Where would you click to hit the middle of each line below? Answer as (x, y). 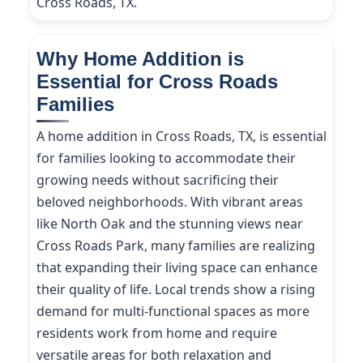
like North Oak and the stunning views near (170, 224)
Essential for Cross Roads (157, 81)
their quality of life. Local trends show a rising (176, 289)
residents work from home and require (157, 333)
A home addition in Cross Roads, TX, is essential (181, 136)
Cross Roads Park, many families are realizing (176, 246)
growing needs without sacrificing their (158, 180)
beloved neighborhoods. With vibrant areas (170, 202)
